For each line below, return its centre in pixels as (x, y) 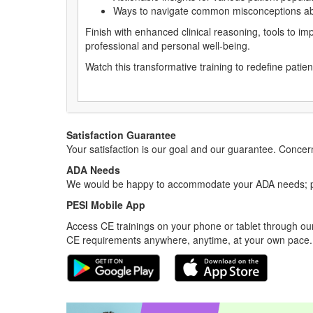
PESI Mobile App (106, 205)
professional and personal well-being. (168, 45)
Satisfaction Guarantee (121, 135)
